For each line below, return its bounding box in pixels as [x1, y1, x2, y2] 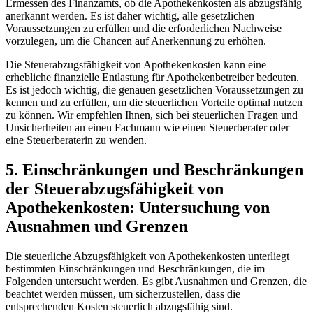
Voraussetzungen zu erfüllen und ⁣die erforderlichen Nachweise [6, 22, 282, 35]
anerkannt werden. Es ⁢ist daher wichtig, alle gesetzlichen [6, 10, 254, 22]
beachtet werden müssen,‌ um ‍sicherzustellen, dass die [6, 288, 240, 300]
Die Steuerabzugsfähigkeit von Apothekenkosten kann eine [6, 59, 266, 71]
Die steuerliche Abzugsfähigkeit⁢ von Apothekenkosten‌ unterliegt [6, 250, 289, 263]
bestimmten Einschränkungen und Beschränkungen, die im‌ [6, 263, 265, 275]
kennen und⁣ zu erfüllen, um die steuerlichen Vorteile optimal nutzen [6, 96, 303, 109]
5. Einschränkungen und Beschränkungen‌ [6, 161, 303, 180]
